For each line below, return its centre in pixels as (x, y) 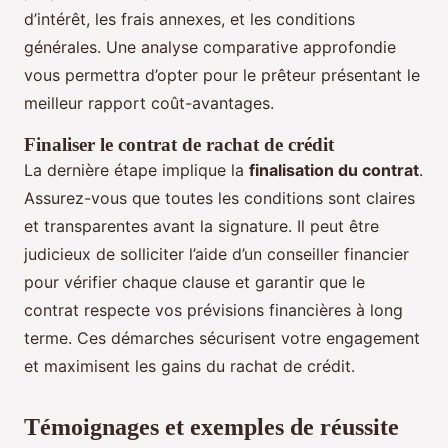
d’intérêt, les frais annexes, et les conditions (189, 19)
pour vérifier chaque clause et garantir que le (194, 282)
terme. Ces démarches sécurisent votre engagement (222, 338)
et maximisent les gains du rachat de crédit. (189, 366)
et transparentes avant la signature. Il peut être (201, 226)
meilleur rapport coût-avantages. (149, 103)
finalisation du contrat (334, 170)
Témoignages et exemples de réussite (211, 427)
